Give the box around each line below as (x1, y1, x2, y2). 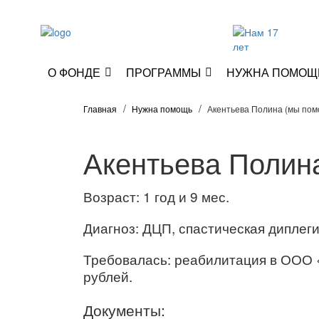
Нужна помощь (132, 103, 192, 115)
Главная (83, 103, 117, 115)
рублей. (83, 266, 132, 286)
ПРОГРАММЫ (126, 64, 201, 80)
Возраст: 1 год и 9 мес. (83, 187, 229, 206)
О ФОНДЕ (48, 64, 100, 80)
